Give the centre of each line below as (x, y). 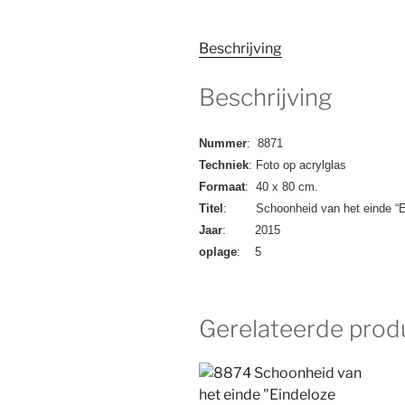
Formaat (222, 186)
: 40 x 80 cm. (282, 186)
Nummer (223, 143)
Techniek (224, 165)
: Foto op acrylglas (297, 165)
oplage (218, 251)
